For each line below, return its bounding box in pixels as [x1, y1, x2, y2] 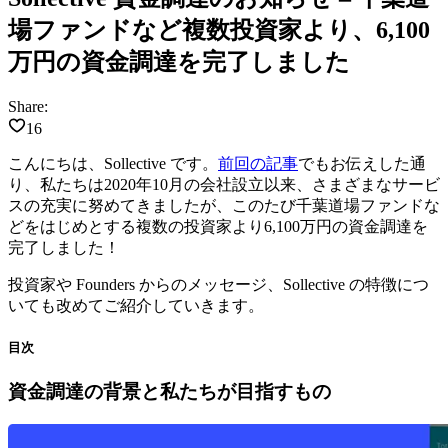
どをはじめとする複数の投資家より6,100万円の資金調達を [8, 218, 428, 236]
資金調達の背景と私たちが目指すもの [8, 381, 331, 403]
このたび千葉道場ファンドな [232, 197, 440, 215]
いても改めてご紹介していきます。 [8, 297, 264, 315]
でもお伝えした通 [298, 155, 426, 173]
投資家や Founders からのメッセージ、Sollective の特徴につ [8, 276, 429, 294]
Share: [8, 98, 48, 116]
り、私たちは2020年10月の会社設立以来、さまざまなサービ [8, 176, 440, 194]
